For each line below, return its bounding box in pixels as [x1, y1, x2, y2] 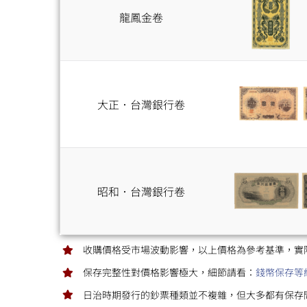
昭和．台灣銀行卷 [97, 183, 185, 199]
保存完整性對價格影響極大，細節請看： [82, 265, 256, 279]
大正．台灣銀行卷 [97, 96, 185, 112]
